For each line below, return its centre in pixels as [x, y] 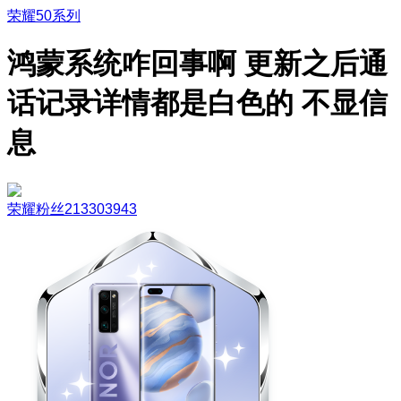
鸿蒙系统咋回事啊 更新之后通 [197, 64]
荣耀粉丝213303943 [72, 209]
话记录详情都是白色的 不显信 [197, 103]
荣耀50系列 [44, 16]
